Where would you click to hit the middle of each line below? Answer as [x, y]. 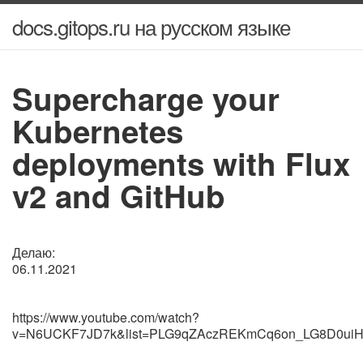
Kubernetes [98, 131]
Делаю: [34, 252]
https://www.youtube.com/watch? [106, 317]
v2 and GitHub [119, 196]
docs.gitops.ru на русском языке [151, 26]
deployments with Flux [181, 163]
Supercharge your [146, 98]
